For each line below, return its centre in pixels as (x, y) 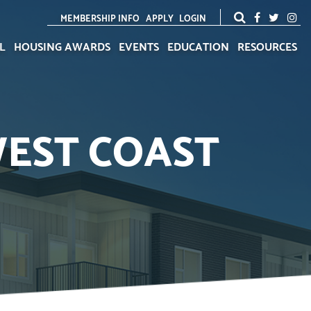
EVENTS (139, 48)
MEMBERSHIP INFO (100, 19)
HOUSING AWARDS (62, 48)
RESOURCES (267, 48)
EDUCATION (198, 48)
